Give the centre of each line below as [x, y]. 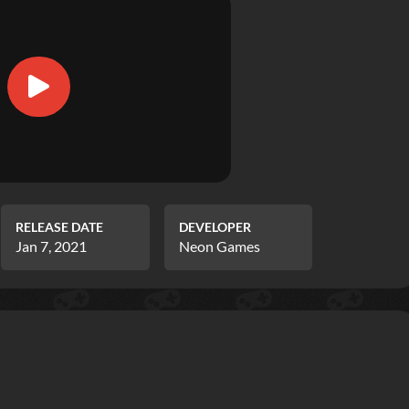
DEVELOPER [215, 226]
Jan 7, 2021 [52, 246]
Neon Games [219, 246]
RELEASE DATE [60, 226]
